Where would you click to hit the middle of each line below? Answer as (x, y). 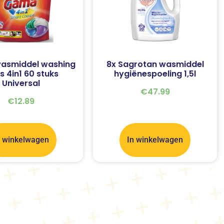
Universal (21, 83)
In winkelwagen (155, 140)
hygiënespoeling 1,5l (155, 74)
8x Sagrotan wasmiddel (155, 64)
